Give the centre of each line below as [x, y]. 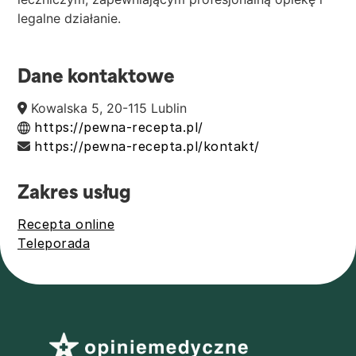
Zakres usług [74, 191]
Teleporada [54, 243]
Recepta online [66, 224]
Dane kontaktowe [96, 75]
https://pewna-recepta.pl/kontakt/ [147, 146]
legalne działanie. [69, 19]
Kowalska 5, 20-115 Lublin [107, 108]
